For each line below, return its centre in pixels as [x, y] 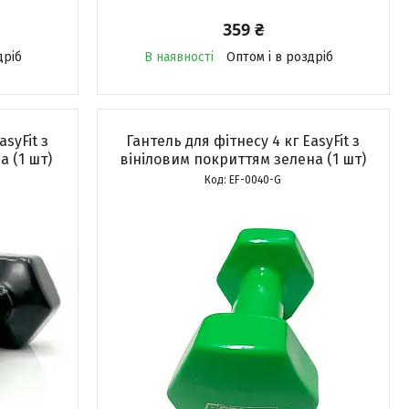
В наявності [178, 57]
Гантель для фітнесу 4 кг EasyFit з [243, 141]
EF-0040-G [256, 180]
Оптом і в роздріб [279, 57]
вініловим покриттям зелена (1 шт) [243, 159]
